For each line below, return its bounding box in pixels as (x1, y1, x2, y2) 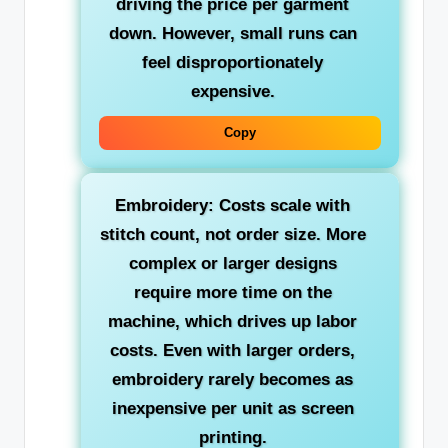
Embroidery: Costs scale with (115, 196, 350, 216)
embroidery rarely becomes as (112, 370, 353, 390)
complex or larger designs (128, 254, 337, 274)
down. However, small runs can (108, 24, 357, 43)
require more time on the (133, 283, 332, 303)
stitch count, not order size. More (99, 225, 366, 245)
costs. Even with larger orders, (110, 341, 355, 361)
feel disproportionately (142, 53, 323, 72)
